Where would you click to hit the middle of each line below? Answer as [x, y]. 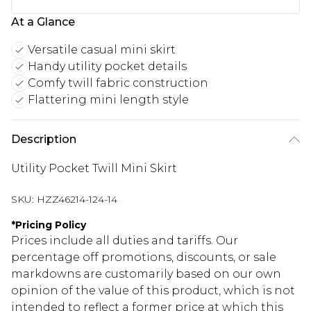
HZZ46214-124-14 [77, 200]
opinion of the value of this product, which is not [153, 291]
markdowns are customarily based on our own [146, 274]
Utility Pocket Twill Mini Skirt [94, 169]
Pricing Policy [51, 225]
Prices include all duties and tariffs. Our [125, 241]
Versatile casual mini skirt [102, 50]
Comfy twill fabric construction [118, 83]
